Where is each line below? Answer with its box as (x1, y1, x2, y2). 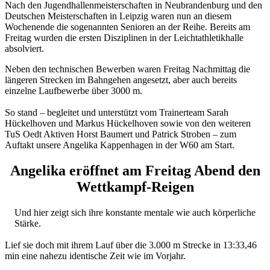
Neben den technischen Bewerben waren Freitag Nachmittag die (5, 63, 250, 74)
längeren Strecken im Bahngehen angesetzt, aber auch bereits (5, 74, 237, 85)
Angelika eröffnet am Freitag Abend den (10, 162, 260, 178)
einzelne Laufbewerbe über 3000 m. (5, 85, 142, 96)
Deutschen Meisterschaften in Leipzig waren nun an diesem (5, 10, 231, 21)
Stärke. (14, 218, 41, 228)
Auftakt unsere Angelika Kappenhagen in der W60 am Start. (5, 139, 234, 150)
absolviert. (5, 43, 44, 54)
